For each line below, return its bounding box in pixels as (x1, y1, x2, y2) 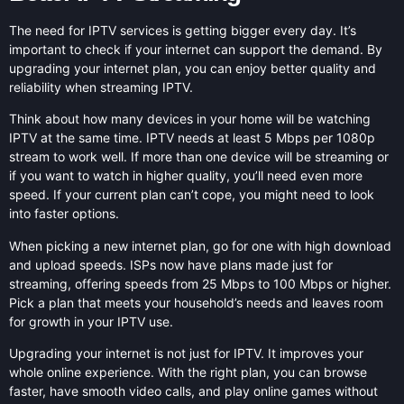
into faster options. (9, 206, 119, 222)
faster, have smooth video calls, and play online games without (9, 383, 378, 399)
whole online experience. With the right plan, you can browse (9, 364, 367, 381)
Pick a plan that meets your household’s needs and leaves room (9, 294, 383, 310)
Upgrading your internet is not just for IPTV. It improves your (9, 345, 363, 362)
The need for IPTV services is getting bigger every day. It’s (9, 22, 356, 38)
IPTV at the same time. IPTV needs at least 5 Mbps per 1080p (9, 130, 375, 146)
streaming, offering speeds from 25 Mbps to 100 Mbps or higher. (9, 275, 391, 291)
